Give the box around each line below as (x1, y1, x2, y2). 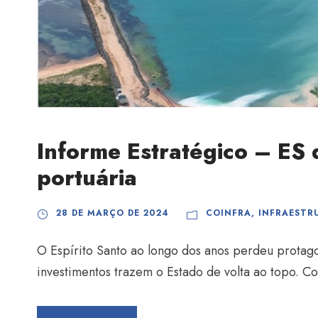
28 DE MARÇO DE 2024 (56, 207, 169, 220)
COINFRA (206, 207, 251, 220)
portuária (37, 162, 137, 194)
